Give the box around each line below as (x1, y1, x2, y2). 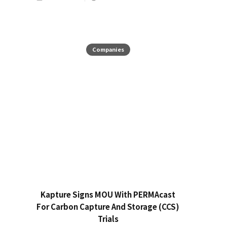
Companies (92, 45, 124, 54)
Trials (97, 213, 119, 224)
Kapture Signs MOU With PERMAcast (41, 188, 175, 200)
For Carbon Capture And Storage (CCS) (36, 201, 179, 212)
